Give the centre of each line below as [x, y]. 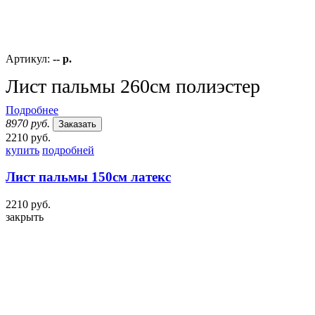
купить [22, 150]
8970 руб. [28, 123]
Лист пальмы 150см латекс [88, 177]
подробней [68, 150]
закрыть [25, 217]
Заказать [77, 124]
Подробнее [32, 110]
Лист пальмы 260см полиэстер [133, 86]
